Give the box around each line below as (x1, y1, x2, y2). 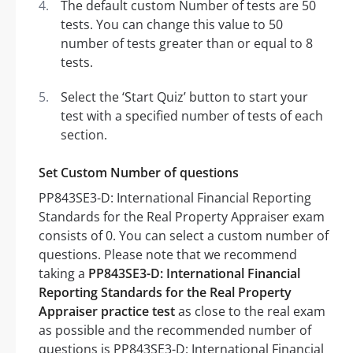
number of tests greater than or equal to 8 (61, 35, 313, 53)
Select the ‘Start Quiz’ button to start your (61, 88, 308, 106)
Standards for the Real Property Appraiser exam (39, 208, 325, 226)
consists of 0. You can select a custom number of (39, 227, 329, 245)
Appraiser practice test (39, 303, 175, 321)
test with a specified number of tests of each (61, 107, 323, 125)
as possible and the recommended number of (39, 321, 311, 340)
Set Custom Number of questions (39, 164, 239, 182)
